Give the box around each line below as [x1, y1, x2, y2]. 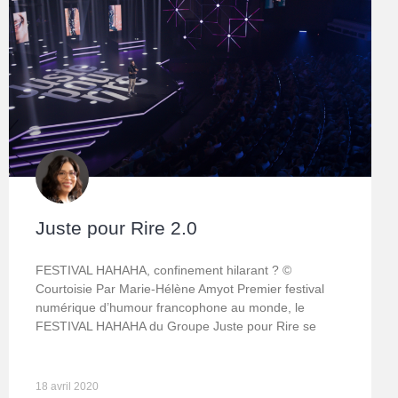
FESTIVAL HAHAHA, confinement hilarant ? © [36, 263, 291, 278]
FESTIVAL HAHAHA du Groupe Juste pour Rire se [36, 319, 316, 334]
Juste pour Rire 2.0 [36, 218, 197, 239]
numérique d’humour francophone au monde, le [36, 300, 305, 315]
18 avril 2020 [36, 380, 99, 394]
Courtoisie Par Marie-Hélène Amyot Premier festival [36, 282, 324, 297]
